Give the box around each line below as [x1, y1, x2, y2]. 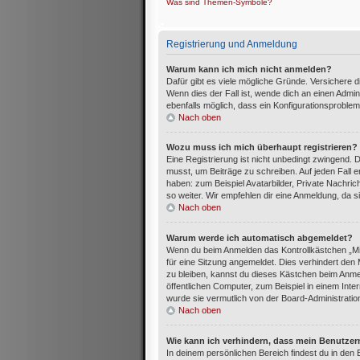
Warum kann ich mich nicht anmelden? [166, 63, 332, 74]
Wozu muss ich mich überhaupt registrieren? [166, 142, 358, 153]
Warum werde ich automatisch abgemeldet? [166, 233, 353, 243]
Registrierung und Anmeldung [166, 38, 297, 49]
